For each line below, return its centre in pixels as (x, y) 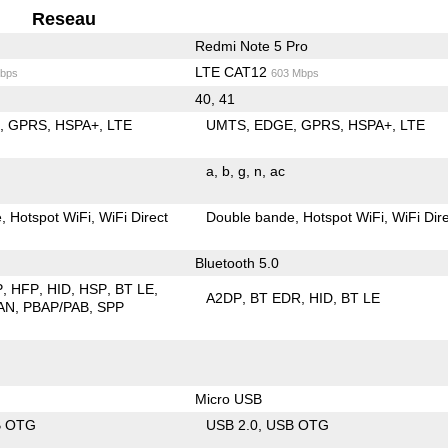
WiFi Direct (134, 216)
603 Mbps (294, 72)
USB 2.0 (232, 424)
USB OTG (298, 424)
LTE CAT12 (232, 71)
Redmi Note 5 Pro (251, 45)
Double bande (251, 216)
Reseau (64, 18)
